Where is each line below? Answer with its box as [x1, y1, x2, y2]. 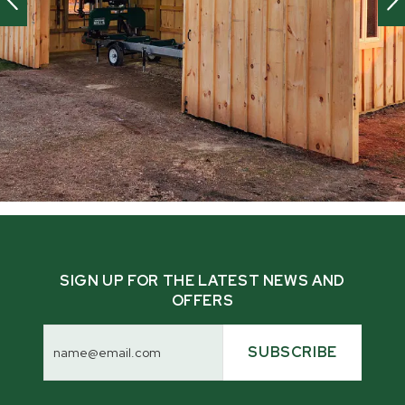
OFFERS [171, 291, 234, 311]
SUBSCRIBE [248, 343, 337, 363]
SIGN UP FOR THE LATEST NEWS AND [60, 271, 345, 291]
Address [43, 336, 109, 356]
